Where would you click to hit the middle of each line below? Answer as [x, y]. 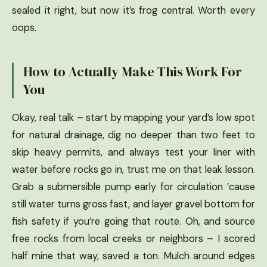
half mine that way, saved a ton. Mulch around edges [133, 256]
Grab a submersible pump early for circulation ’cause [133, 187]
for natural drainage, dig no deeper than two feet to [133, 135]
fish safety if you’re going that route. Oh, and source [133, 221]
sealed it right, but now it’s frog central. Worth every [133, 11]
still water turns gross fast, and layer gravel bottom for [133, 204]
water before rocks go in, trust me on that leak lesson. [133, 169]
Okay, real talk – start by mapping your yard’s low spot [133, 117]
